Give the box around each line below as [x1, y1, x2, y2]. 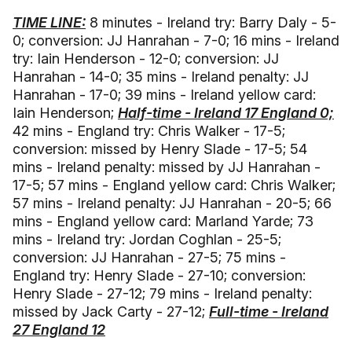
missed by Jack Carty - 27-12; [13, 303, 209, 320]
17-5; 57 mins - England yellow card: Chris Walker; [13, 177, 335, 193]
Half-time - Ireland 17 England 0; [118, 104, 334, 121]
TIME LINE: [13, 14, 86, 31]
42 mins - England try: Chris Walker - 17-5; [13, 123, 285, 139]
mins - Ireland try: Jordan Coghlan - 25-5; [13, 231, 281, 247]
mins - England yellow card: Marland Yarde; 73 [13, 213, 313, 229]
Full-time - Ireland [209, 303, 328, 320]
